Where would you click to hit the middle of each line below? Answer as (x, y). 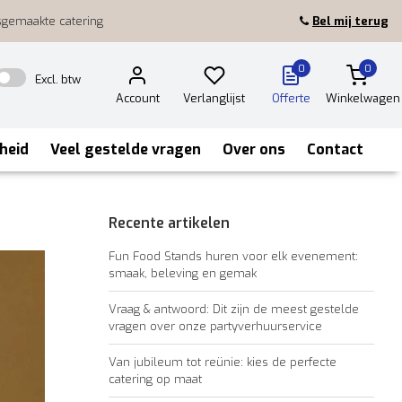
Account (137, 99)
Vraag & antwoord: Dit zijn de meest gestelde (233, 309)
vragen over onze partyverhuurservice (215, 326)
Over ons (254, 149)
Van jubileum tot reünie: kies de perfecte (222, 362)
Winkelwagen (363, 99)
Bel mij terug (350, 21)
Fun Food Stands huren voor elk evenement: (233, 256)
